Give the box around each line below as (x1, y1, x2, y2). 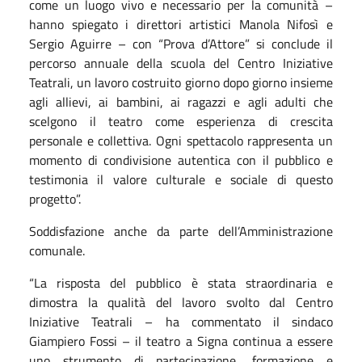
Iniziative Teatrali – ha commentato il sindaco (29, 311, 333, 331)
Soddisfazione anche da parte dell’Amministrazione (29, 221, 333, 241)
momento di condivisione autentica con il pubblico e (29, 149, 333, 170)
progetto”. (29, 188, 81, 208)
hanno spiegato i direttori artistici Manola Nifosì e (29, 14, 333, 34)
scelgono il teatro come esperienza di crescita (29, 111, 333, 131)
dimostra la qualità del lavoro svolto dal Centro (29, 292, 333, 312)
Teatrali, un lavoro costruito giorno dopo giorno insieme (29, 72, 333, 92)
